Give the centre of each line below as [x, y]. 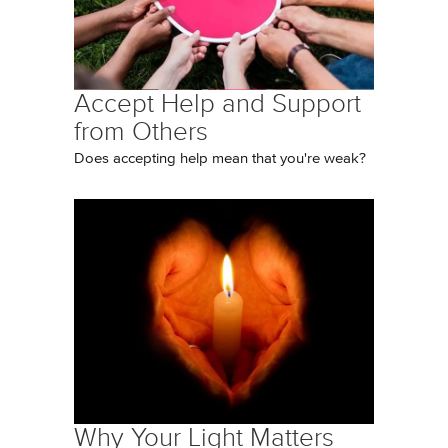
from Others [141, 131]
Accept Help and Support [217, 103]
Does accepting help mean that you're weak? [220, 158]
